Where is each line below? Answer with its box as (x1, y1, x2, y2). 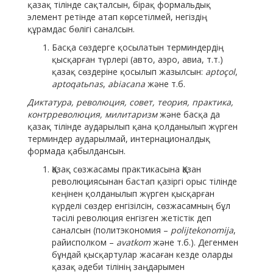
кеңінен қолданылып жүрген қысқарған (52, 188, 214, 200)
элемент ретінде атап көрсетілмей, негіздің (27, 11, 207, 23)
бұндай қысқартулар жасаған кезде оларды (52, 249, 233, 261)
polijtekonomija (171, 224, 233, 236)
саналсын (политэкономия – (52, 224, 171, 236)
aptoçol (205, 66, 235, 78)
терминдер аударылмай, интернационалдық (27, 133, 210, 145)
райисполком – (52, 236, 116, 249)
